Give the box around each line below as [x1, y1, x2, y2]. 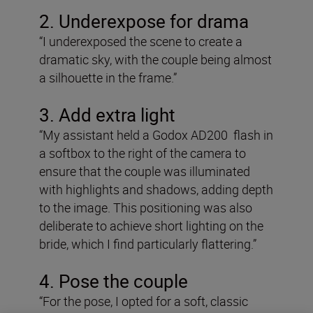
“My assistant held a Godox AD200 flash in [39, 126, 273, 144]
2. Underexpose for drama [39, 9, 249, 34]
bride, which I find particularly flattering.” [39, 235, 256, 253]
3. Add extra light [39, 103, 175, 128]
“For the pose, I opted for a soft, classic [39, 293, 248, 310]
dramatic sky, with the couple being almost [39, 51, 272, 68]
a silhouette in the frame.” [39, 69, 177, 87]
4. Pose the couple [39, 269, 188, 294]
